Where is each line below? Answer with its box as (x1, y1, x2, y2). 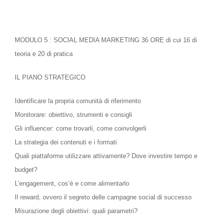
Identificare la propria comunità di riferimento (15, 97, 141, 105)
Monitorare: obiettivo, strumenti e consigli (15, 111, 132, 119)
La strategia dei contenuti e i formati (15, 138, 117, 146)
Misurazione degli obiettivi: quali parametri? (15, 207, 137, 215)
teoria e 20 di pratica (15, 50, 73, 58)
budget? (15, 166, 37, 174)
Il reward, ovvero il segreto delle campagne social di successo (15, 193, 192, 201)
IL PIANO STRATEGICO (15, 74, 85, 82)
